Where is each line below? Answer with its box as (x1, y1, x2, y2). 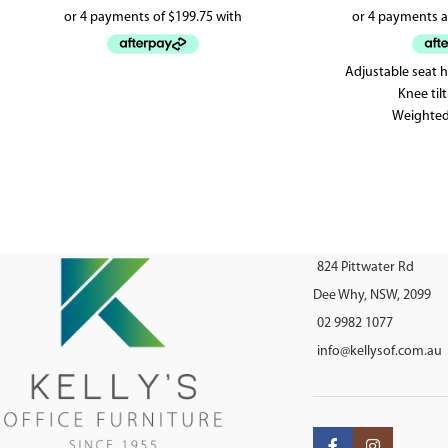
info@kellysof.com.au (316, 344, 442, 360)
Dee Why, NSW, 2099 (312, 288, 431, 304)
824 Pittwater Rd (316, 260, 414, 276)
